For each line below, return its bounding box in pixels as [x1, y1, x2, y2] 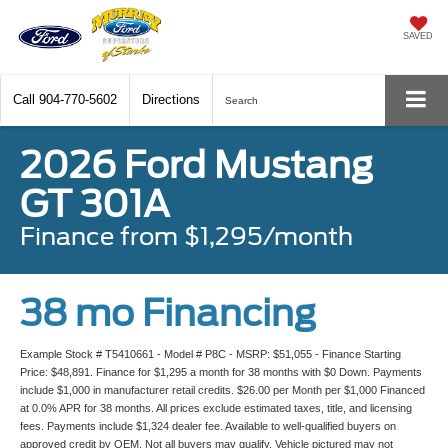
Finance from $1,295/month [20, 222, 353, 252]
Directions [142, 92, 200, 108]
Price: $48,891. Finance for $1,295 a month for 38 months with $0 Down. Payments [20, 366, 422, 379]
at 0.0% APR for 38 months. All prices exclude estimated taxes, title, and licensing [20, 402, 412, 415]
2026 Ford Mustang [20, 143, 373, 188]
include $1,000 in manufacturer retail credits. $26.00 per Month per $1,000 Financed [20, 384, 425, 397]
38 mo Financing [20, 291, 316, 336]
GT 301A [20, 182, 170, 227]
